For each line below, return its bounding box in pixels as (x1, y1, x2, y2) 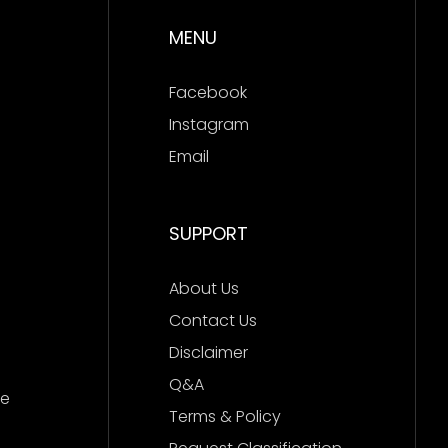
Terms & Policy (168, 405, 281, 428)
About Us (168, 277, 239, 300)
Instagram (168, 113, 249, 136)
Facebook (168, 81, 247, 104)
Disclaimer (168, 341, 248, 364)
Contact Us (168, 309, 257, 332)
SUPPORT (168, 221, 248, 246)
